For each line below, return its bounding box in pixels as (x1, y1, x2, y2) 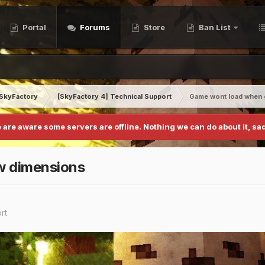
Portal (21, 22, 46, 32)
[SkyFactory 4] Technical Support (57, 92, 172, 101)
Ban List (197, 22, 232, 32)
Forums (78, 22, 110, 32)
